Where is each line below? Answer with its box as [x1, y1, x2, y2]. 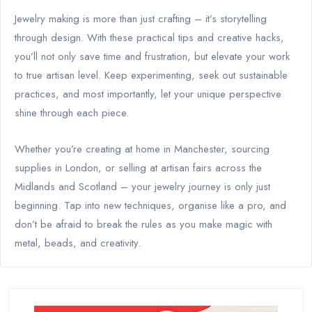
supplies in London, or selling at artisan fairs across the [15, 159, 262, 175]
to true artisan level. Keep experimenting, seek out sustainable [15, 67, 288, 83]
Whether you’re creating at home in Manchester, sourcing [15, 141, 270, 157]
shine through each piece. [15, 104, 129, 120]
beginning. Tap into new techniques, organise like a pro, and [15, 197, 286, 213]
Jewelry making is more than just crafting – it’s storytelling [15, 10, 267, 26]
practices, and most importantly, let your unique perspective [15, 86, 281, 102]
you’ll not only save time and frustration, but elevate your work [15, 48, 290, 64]
